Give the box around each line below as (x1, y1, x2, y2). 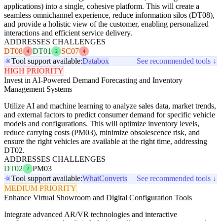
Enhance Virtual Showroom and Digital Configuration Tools (4, 193, 192, 202)
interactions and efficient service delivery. (4, 28, 132, 37)
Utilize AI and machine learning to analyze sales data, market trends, (4, 101, 216, 110)
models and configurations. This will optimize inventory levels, (4, 119, 199, 128)
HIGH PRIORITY (4, 66, 64, 75)
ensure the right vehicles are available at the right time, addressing (4, 137, 207, 146)
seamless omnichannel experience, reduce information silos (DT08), (4, 10, 215, 19)
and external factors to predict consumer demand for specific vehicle (4, 110, 215, 119)
